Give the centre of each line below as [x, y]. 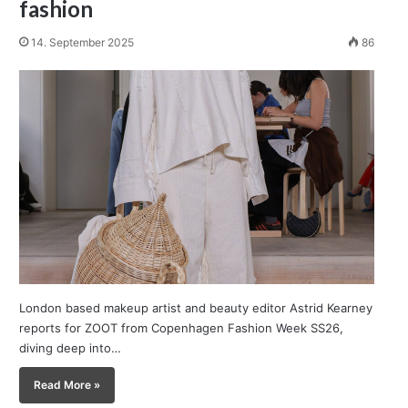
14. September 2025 [83, 42]
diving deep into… [71, 347]
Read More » [67, 384]
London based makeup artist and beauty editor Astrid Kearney [196, 307]
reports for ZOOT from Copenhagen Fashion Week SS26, [182, 327]
